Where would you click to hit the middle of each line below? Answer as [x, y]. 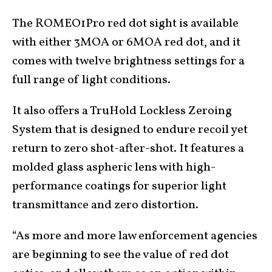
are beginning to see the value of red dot [121, 255]
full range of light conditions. [91, 80]
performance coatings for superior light [119, 186]
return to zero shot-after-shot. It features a [128, 148]
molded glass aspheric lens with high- [114, 167]
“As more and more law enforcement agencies [135, 236]
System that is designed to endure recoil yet [130, 130]
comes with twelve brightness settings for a [128, 61]
